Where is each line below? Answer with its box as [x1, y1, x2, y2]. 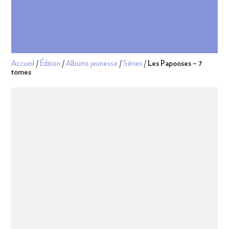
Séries [123, 58, 143, 68]
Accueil [11, 58, 35, 68]
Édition [40, 58, 61, 68]
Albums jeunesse [66, 58, 118, 68]
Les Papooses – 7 [148, 59, 202, 67]
